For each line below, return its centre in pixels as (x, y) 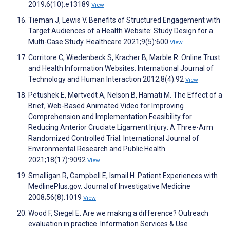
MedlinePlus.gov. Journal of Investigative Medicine (109, 187)
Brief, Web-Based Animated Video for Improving (106, 106)
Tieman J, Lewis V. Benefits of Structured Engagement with (124, 20)
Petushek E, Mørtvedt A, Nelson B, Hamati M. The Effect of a (125, 95)
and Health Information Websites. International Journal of (121, 69)
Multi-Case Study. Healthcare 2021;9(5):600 (99, 42)
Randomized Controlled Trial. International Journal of (114, 138)
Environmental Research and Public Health (97, 149)
